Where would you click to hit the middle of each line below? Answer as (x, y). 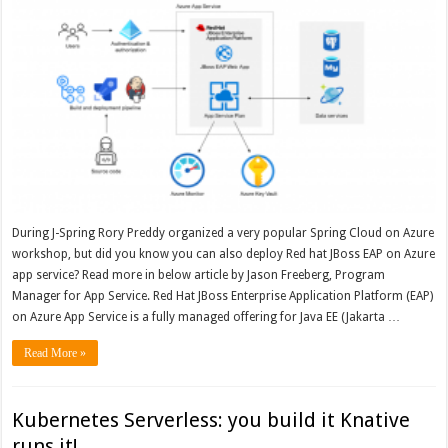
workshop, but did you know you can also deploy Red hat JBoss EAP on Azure (224, 254)
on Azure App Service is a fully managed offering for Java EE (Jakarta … (206, 317)
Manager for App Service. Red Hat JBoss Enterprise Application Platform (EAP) (223, 296)
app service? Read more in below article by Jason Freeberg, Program (199, 275)
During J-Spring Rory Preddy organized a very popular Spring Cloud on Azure (223, 233)
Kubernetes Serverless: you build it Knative (211, 420)
